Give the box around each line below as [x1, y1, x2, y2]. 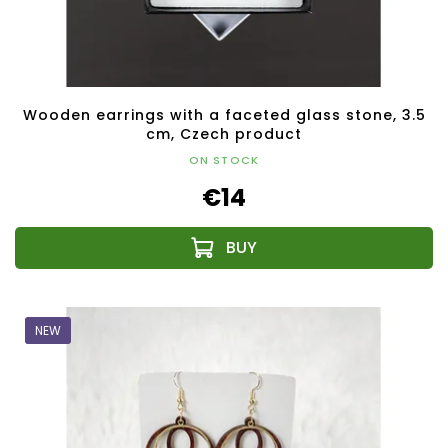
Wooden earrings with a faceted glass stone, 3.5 [22, 105, 426, 126]
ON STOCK [188, 152, 260, 169]
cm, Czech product [146, 124, 302, 145]
